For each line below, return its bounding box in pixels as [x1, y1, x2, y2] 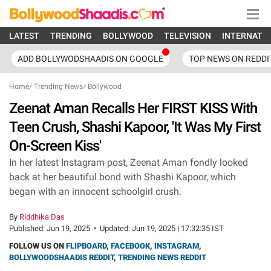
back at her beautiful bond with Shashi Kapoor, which [9, 171, 236, 183]
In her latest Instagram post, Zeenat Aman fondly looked [9, 157, 248, 168]
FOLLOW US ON [9, 241, 66, 250]
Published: [9, 224, 47, 233]
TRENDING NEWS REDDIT [118, 253, 206, 262]
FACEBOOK [111, 241, 150, 250]
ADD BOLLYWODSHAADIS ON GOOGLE [18, 54, 163, 64]
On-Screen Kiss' [9, 137, 101, 154]
